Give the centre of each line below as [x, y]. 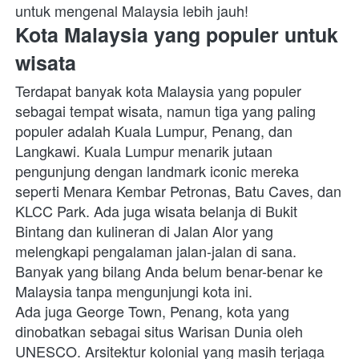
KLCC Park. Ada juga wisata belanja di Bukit [156, 211]
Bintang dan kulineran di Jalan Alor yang [144, 231]
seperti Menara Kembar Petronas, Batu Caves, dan [178, 191]
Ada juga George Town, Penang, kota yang [152, 311]
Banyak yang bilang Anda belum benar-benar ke [169, 271]
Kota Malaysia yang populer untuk [177, 35]
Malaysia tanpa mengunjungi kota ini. [136, 291]
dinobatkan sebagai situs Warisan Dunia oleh [159, 331]
